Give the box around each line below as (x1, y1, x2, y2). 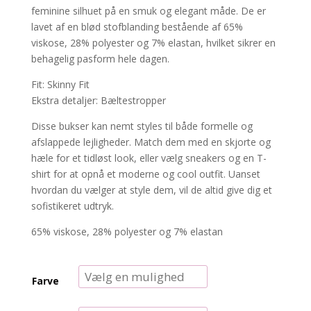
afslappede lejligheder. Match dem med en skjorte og (31, 135, 271, 149)
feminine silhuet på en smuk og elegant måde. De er (31, 4, 266, 17)
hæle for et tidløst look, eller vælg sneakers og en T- (31, 151, 267, 165)
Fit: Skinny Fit (31, 78, 90, 91)
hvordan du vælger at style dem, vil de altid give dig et (31, 183, 272, 196)
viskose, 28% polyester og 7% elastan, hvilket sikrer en (31, 36, 276, 49)
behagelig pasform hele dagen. (31, 52, 169, 65)
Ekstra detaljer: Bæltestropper (31, 94, 166, 107)
